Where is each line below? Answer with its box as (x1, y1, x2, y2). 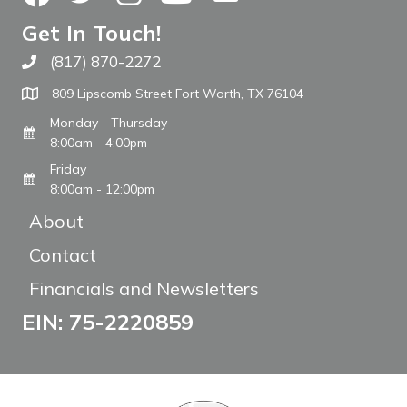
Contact (29, 243, 96, 267)
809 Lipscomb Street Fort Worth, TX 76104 (52, 85, 303, 103)
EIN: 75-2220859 (22, 308, 194, 336)
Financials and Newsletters (29, 277, 259, 301)
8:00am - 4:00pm (50, 134, 147, 152)
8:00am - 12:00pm (50, 181, 154, 198)
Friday (50, 161, 86, 178)
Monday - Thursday (50, 114, 167, 132)
